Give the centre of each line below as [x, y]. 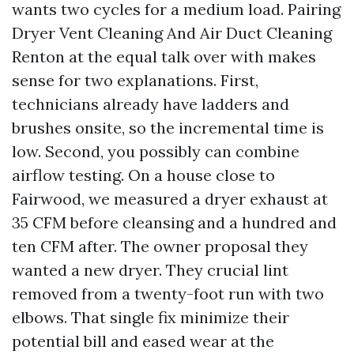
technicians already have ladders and [151, 104]
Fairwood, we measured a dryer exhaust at [170, 199]
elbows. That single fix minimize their [151, 317]
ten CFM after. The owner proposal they [160, 246]
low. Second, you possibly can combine [156, 151]
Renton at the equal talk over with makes [164, 56]
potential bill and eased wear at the [143, 341]
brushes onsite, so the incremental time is [168, 128]
